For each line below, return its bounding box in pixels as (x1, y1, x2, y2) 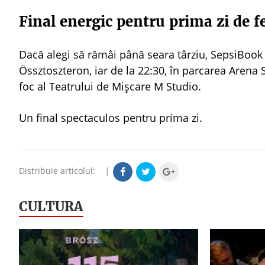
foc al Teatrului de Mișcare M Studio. (19, 79, 201, 93)
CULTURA (19, 198, 83, 215)
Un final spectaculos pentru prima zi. (19, 111, 202, 125)
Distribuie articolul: (19, 165, 102, 177)
